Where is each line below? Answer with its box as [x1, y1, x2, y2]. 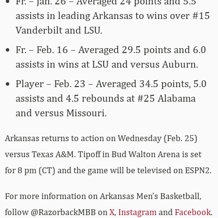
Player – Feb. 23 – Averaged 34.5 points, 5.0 [16, 77, 207, 90]
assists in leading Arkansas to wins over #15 [16, 9, 210, 21]
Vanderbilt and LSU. [16, 23, 102, 36]
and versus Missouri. [16, 106, 107, 119]
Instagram [118, 206, 157, 217]
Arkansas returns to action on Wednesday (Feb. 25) [5, 132, 198, 143]
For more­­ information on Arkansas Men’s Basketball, [5, 190, 201, 201]
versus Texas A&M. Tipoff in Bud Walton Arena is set [5, 148, 201, 159]
